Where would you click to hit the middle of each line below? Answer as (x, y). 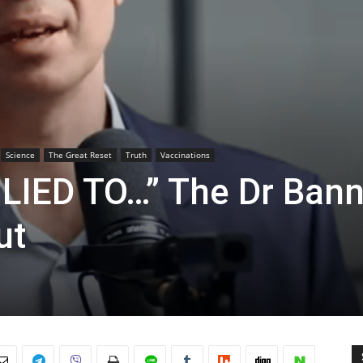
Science (20, 154)
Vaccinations (185, 154)
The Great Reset (80, 154)
